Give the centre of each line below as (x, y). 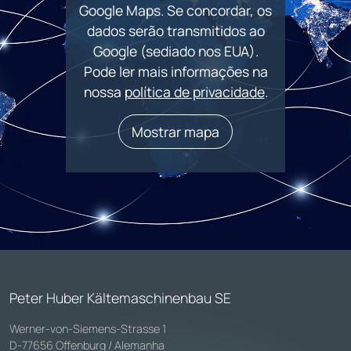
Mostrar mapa (175, 132)
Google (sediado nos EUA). (175, 51)
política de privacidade (194, 92)
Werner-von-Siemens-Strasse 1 (88, 329)
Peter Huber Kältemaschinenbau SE (120, 298)
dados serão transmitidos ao (175, 31)
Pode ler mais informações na (175, 72)
